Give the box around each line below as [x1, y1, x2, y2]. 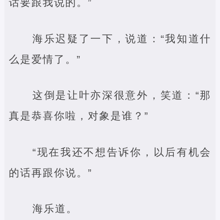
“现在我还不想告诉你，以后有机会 [32, 146, 212, 158]
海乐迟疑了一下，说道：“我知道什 [32, 32, 212, 44]
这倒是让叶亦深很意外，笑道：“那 [32, 89, 212, 101]
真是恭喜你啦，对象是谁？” [8, 110, 149, 121]
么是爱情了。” [8, 53, 81, 65]
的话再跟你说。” [8, 166, 92, 178]
